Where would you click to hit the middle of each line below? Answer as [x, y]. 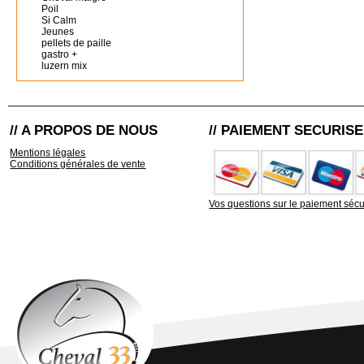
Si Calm [59, 20]
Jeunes [58, 32]
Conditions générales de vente [78, 164]
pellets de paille [76, 43]
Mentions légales [48, 153]
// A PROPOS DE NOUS [84, 130]
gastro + [59, 54]
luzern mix [64, 66]
